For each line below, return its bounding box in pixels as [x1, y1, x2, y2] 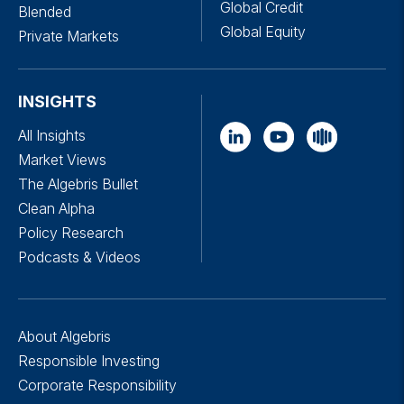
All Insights [18, 126, 86, 144]
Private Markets [18, 27, 119, 45]
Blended [18, 3, 71, 21]
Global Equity [220, 23, 306, 41]
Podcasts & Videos [18, 248, 141, 266]
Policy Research [18, 224, 124, 242]
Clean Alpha [18, 199, 95, 217]
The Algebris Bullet [18, 175, 138, 193]
